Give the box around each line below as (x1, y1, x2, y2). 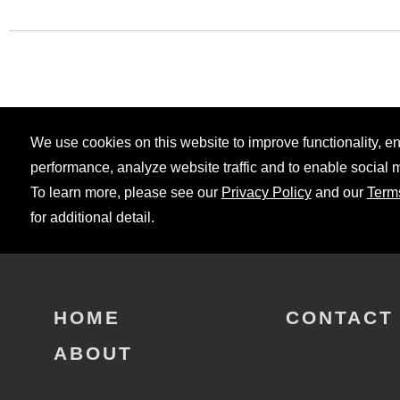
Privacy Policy (221, 184, 312, 200)
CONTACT (286, 306, 394, 328)
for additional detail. (29, 209, 154, 225)
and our (311, 184, 367, 200)
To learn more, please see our (29, 184, 221, 200)
